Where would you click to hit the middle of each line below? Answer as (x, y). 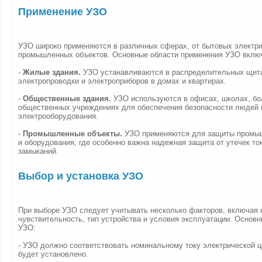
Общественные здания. (67, 99)
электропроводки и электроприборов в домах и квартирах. (122, 81)
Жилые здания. (52, 72)
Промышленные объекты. (73, 134)
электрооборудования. (58, 116)
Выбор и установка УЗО (81, 176)
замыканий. (38, 151)
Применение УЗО (63, 12)
